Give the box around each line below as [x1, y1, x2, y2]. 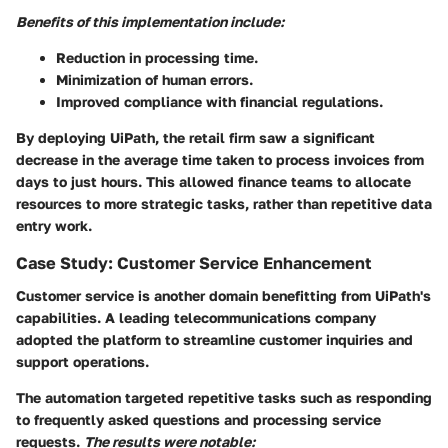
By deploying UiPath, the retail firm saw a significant [16, 129, 375, 147]
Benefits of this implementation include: [16, 13, 284, 31]
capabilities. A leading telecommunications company [16, 308, 376, 326]
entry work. [16, 217, 92, 235]
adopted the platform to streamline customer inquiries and [16, 330, 413, 348]
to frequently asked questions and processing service [16, 410, 381, 428]
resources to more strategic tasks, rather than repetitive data [16, 195, 432, 213]
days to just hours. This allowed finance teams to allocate [16, 173, 411, 191]
